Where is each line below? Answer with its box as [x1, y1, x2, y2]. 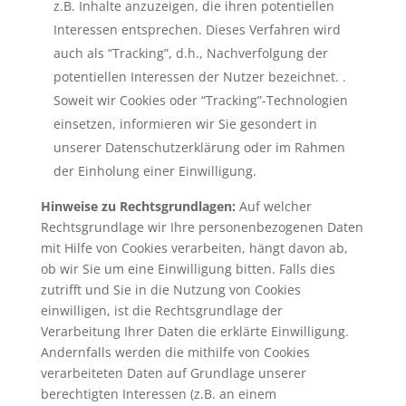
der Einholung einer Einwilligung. [53, 161, 256, 179]
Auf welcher [238, 197, 312, 215]
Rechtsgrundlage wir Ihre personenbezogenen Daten [40, 217, 363, 236]
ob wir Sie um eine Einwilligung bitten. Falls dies [40, 259, 335, 277]
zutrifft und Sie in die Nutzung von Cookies [40, 280, 301, 298]
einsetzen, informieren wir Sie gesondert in [53, 114, 317, 132]
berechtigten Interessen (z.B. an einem [40, 384, 276, 402]
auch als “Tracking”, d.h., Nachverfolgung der [53, 43, 328, 62]
